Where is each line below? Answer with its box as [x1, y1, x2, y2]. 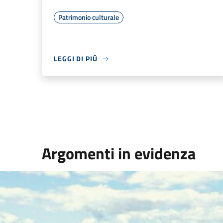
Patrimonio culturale [58, 12, 119, 22]
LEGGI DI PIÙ [54, 53, 98, 64]
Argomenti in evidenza [42, 141, 196, 165]
